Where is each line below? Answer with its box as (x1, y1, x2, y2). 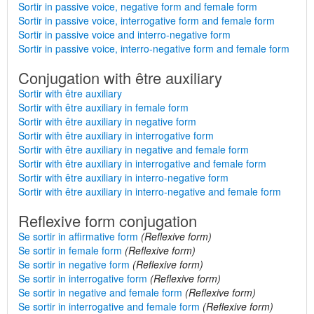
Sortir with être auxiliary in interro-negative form (18, 170, 228, 184)
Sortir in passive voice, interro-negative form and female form (18, 41, 289, 55)
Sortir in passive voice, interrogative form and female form (18, 13, 275, 27)
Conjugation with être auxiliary (18, 67, 222, 88)
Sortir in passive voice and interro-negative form (18, 27, 231, 41)
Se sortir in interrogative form (18, 271, 147, 285)
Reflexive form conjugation (18, 210, 197, 231)
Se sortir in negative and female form (18, 285, 182, 299)
